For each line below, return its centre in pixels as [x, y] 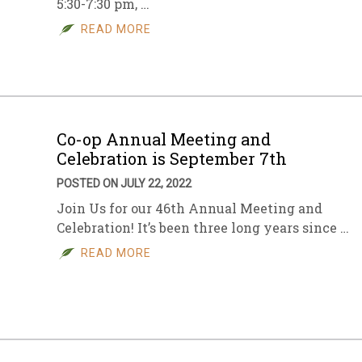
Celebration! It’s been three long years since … [203, 227]
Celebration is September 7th [172, 158]
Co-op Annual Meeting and [164, 139]
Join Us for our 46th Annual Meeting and [189, 208]
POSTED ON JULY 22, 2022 [124, 183]
